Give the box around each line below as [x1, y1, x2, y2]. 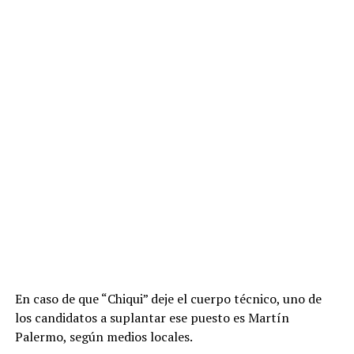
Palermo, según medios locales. [14, 328, 193, 346]
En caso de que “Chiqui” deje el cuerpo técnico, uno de [14, 290, 322, 308]
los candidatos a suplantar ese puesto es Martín [14, 309, 289, 327]
